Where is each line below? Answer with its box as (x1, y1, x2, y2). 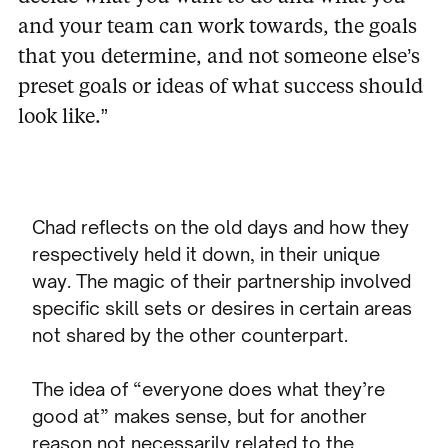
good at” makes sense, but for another (32, 404, 368, 427)
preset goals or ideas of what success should (17, 71, 423, 98)
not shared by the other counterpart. (32, 323, 349, 346)
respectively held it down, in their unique (32, 242, 381, 265)
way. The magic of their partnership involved (32, 269, 412, 292)
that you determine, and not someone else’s (17, 41, 420, 68)
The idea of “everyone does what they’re (32, 377, 386, 400)
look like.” (17, 101, 108, 128)
